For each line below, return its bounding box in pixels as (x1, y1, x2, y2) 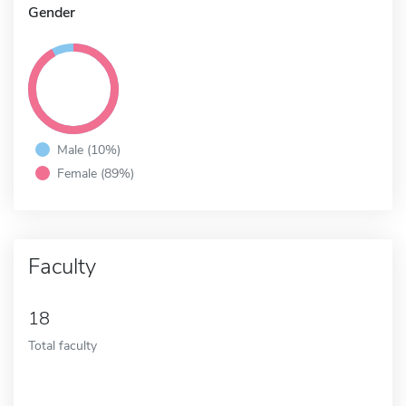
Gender (28, 2, 75, 23)
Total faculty (28, 335, 97, 354)
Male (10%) (57, 140, 121, 159)
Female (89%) (57, 163, 134, 182)
